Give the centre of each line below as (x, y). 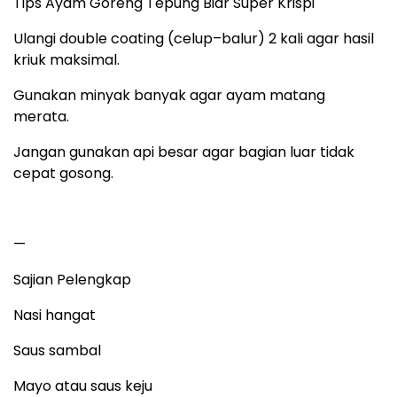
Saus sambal (57, 351)
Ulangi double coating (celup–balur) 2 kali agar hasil (194, 39)
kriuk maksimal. (66, 60)
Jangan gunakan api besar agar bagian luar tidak (184, 152)
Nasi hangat (54, 315)
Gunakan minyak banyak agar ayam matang (169, 96)
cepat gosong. (63, 174)
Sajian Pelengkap (72, 280)
